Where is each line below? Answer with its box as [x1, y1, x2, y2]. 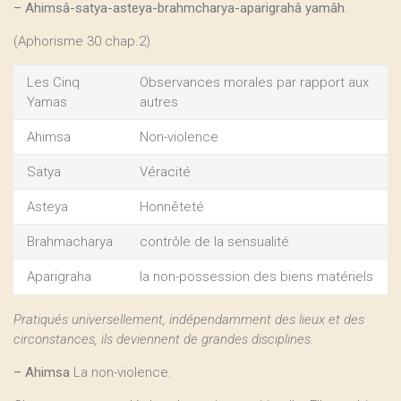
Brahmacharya [27, 234, 113, 250]
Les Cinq [27, 74, 80, 90]
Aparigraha [27, 269, 91, 285]
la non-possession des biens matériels [140, 269, 373, 285]
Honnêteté [140, 199, 204, 215]
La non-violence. [70, 364, 172, 380]
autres [140, 94, 178, 110]
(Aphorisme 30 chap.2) [13, 33, 150, 49]
